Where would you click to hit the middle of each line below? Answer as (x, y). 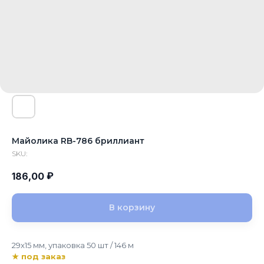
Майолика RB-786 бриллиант (78, 141)
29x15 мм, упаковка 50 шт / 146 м (73, 245)
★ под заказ (39, 257)
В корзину (132, 208)
